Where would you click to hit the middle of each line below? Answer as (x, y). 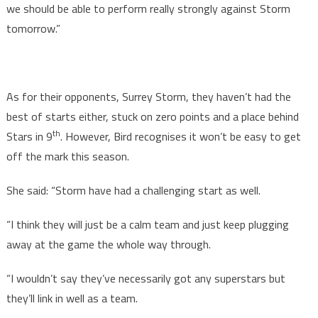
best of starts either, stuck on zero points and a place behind (152, 117)
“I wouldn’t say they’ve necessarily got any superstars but (146, 279)
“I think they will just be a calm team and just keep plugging (147, 225)
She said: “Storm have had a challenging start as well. (133, 191)
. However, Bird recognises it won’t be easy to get (180, 137)
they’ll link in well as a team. (72, 298)
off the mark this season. (67, 157)
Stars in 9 (29, 137)
